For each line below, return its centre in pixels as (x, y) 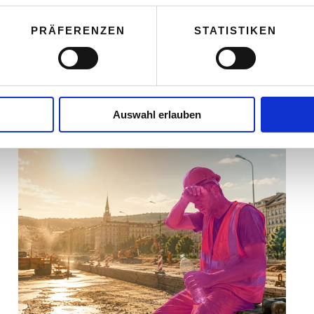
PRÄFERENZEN (78, 30)
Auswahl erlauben (157, 114)
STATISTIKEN (235, 30)
